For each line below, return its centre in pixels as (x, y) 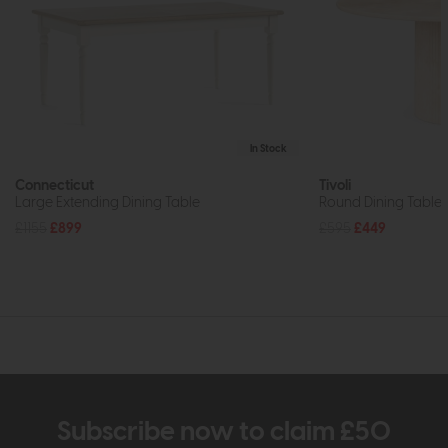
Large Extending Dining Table (107, 203)
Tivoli (335, 186)
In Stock (268, 148)
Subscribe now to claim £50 (224, 432)
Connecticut (54, 186)
